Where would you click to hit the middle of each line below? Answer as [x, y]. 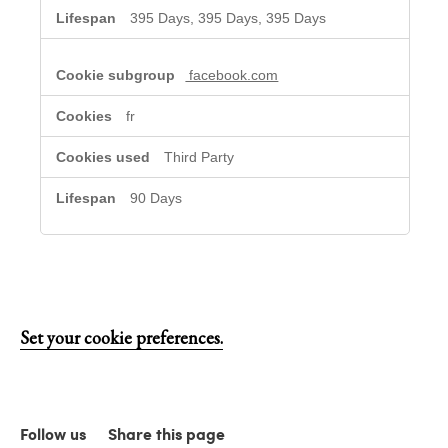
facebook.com [232, 75]
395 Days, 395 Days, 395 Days [228, 18]
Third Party [199, 157]
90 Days [156, 198]
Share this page [166, 434]
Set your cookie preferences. [121, 338]
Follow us [53, 434]
